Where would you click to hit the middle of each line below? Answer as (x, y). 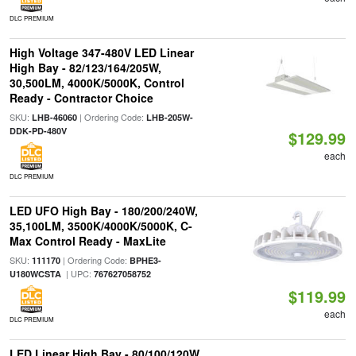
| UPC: (77, 273)
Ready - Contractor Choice (81, 98)
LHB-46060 (54, 117)
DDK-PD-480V (38, 131)
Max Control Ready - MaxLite (87, 241)
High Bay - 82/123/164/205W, (85, 68)
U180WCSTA (35, 274)
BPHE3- (145, 260)
